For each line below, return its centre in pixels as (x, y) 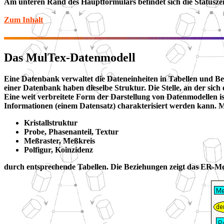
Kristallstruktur (51, 123)
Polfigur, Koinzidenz (58, 150)
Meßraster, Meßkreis (59, 141)
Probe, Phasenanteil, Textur (71, 132)
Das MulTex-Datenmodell (70, 58)
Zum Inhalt (23, 19)
